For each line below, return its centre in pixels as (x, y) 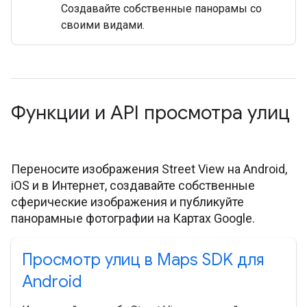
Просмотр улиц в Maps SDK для (143, 260)
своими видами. (103, 25)
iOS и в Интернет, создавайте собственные (133, 186)
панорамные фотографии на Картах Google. (133, 219)
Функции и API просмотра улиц (150, 113)
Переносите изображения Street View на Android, (149, 169)
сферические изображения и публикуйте (127, 202)
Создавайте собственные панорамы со (161, 9)
